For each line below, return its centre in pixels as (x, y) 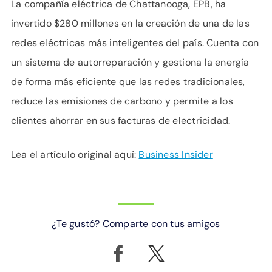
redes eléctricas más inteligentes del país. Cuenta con (135, 42)
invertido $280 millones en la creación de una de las (130, 23)
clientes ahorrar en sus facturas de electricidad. (121, 120)
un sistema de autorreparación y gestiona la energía (130, 62)
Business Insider (176, 154)
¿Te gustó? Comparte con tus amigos (136, 223)
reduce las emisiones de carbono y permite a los (122, 101)
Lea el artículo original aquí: (75, 154)
